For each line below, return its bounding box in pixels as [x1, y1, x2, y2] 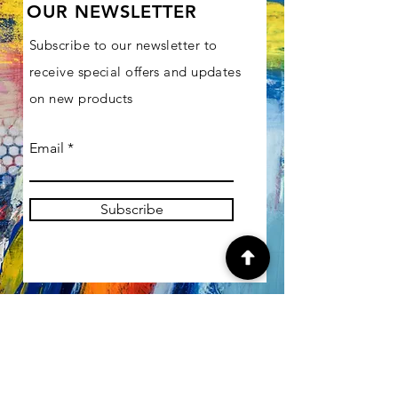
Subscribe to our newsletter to [29, 36, 218, 53]
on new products [29, 90, 133, 107]
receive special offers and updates [29, 63, 242, 80]
